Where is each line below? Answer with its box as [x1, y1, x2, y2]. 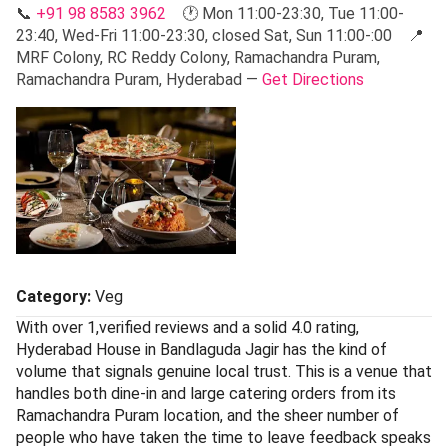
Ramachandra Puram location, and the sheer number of [16, 405, 399, 425]
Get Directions [262, 69, 364, 89]
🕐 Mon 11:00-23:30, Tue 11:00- [166, 3, 404, 23]
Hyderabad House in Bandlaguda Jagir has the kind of [16, 339, 387, 359]
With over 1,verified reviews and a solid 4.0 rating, [16, 317, 359, 337]
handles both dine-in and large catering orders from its [16, 383, 396, 403]
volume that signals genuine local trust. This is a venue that [16, 361, 432, 381]
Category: [16, 286, 91, 306]
